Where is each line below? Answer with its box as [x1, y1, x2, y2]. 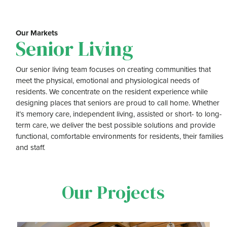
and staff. [16, 142, 46, 154]
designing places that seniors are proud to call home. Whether [16, 97, 220, 109]
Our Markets [16, 27, 58, 39]
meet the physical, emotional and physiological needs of [16, 75, 200, 87]
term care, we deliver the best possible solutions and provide [16, 120, 216, 131]
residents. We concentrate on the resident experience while [16, 86, 208, 98]
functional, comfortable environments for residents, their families [16, 131, 224, 142]
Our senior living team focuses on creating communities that [16, 64, 211, 75]
